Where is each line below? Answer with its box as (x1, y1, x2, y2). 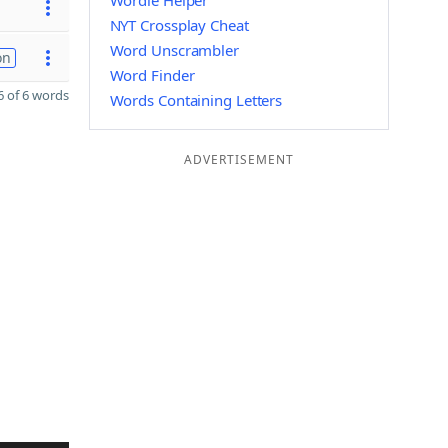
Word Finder (109, 65, 195, 85)
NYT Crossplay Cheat (109, 15, 249, 35)
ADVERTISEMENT (183, 151, 294, 168)
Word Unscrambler (109, 40, 239, 60)
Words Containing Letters (109, 90, 283, 110)
